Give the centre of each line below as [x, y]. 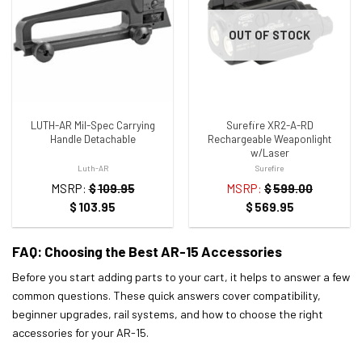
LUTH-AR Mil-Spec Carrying [93, 126]
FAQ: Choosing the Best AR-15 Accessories [147, 252]
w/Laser [269, 153]
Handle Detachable [93, 139]
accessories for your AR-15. [80, 333]
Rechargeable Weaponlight [269, 139]
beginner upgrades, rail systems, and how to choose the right [168, 314]
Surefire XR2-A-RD [269, 126]
